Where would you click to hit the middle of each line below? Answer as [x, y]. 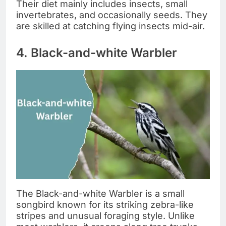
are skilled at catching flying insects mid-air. [110, 26]
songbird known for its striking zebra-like [105, 204]
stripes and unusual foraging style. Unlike [105, 215]
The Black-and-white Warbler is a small [100, 193]
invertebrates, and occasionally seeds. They [112, 15]
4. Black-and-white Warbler [97, 52]
